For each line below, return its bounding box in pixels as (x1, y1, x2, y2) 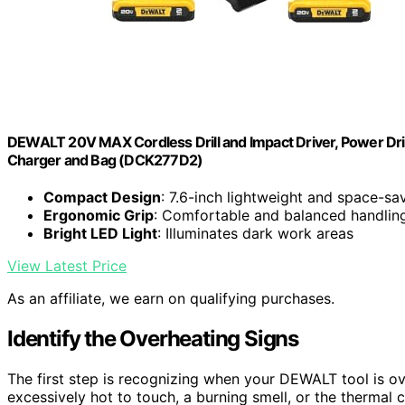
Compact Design (43, 188, 161, 207)
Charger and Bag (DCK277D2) (7, 150, 203, 169)
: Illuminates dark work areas (157, 224, 353, 243)
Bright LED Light (43, 224, 157, 243)
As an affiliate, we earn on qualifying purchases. (7, 289, 334, 308)
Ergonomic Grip (43, 206, 154, 225)
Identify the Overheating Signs (7, 325, 298, 353)
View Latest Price (7, 257, 127, 276)
